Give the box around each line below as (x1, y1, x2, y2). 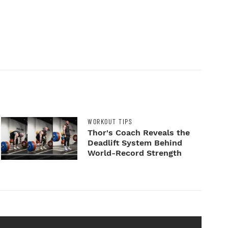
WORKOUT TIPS (88, 117, 133, 126)
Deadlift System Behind (88, 138, 183, 148)
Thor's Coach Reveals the (88, 128, 190, 138)
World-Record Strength (88, 148, 182, 158)
